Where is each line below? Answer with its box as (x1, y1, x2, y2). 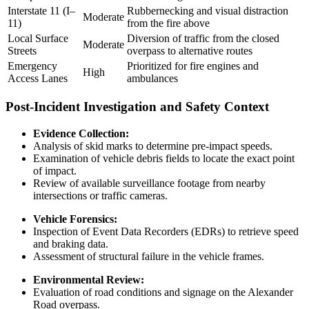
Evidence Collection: (33, 127, 129, 139)
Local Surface (8, 32, 68, 44)
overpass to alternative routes (127, 44, 252, 57)
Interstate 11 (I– (8, 4, 75, 17)
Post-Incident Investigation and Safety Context (6, 99, 269, 114)
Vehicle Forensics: (33, 212, 117, 225)
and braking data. (33, 237, 108, 250)
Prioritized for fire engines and (127, 59, 259, 72)
